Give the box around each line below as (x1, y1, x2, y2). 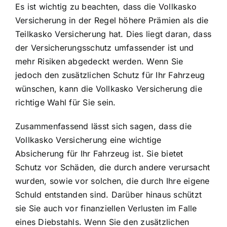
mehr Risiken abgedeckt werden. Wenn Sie (15, 56, 183, 66)
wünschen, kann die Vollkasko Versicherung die (15, 83, 202, 94)
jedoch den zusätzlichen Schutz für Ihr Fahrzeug (15, 69, 205, 80)
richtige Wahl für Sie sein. (15, 97, 116, 107)
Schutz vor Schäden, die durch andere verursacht (15, 162, 210, 172)
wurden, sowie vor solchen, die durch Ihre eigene (15, 175, 210, 186)
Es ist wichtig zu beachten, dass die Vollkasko (15, 1, 197, 12)
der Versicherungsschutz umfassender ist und (15, 42, 194, 53)
